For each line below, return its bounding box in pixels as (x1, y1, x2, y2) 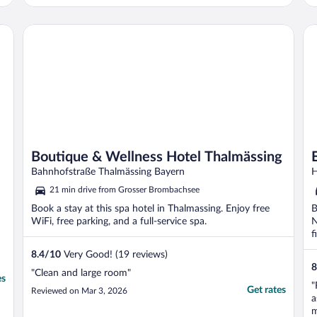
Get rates (247, 285, 286, 296)
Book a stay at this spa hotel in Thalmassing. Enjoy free (31, 204, 270, 214)
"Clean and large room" (31, 268, 131, 279)
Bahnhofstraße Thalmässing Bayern (31, 167, 185, 178)
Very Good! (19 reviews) (61, 250, 168, 260)
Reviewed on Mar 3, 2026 (31, 287, 127, 296)
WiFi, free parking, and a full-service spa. (31, 217, 207, 227)
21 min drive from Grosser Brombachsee (50, 185, 200, 195)
